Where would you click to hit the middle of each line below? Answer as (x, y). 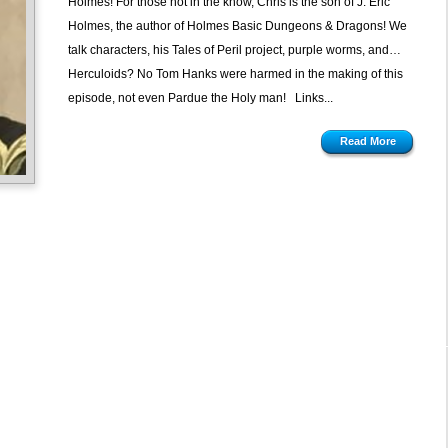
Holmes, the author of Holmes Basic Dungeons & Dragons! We (237, 26)
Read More (367, 141)
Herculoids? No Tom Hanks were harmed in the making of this (235, 74)
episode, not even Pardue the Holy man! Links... (200, 98)
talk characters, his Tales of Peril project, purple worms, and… (234, 50)
